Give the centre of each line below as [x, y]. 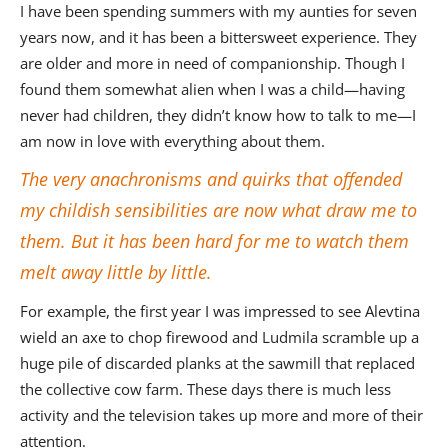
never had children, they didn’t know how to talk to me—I [218, 115]
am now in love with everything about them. [172, 141]
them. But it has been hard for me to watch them [214, 241]
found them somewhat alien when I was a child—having [212, 89]
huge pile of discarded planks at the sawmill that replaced [217, 363]
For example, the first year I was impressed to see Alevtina [220, 311]
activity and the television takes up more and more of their [221, 415]
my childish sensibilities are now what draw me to [218, 210]
